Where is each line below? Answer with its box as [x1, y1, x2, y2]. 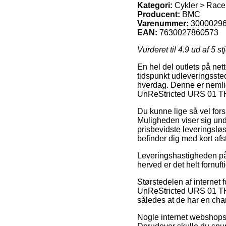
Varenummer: [137, 19, 189, 28]
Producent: [137, 10, 180, 19]
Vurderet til [137, 45, 178, 54]
